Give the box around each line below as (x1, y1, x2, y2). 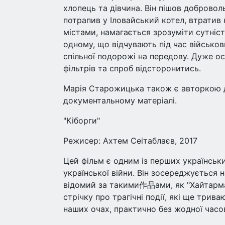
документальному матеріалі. (63, 95, 177, 105)
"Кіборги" (63, 116, 100, 126)
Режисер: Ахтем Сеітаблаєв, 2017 (63, 136, 197, 146)
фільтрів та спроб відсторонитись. (63, 63, 201, 73)
